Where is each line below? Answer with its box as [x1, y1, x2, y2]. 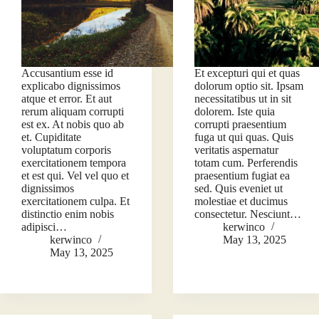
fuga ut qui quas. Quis [194, 131, 294, 144]
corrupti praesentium [194, 118, 287, 131]
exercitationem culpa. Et [21, 195, 130, 208]
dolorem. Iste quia [194, 105, 276, 118]
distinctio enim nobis [21, 208, 114, 221]
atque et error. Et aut [21, 93, 112, 105]
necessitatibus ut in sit [194, 93, 292, 105]
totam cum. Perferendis [194, 157, 298, 169]
